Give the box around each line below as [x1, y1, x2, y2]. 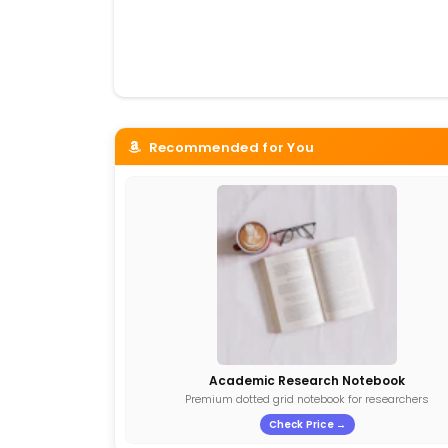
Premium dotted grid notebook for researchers [185, 391, 430, 408]
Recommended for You [145, 138, 315, 158]
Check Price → [268, 417, 347, 433]
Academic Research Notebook [209, 372, 406, 390]
